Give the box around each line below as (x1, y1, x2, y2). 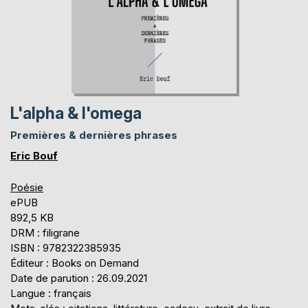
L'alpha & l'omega (10, 103, 142, 123)
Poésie (10, 180, 43, 194)
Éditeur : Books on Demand (10, 256, 139, 269)
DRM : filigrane (10, 225, 80, 239)
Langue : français (10, 286, 91, 300)
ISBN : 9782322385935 (10, 241, 121, 254)
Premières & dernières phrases (10, 128, 177, 142)
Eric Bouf (10, 148, 58, 162)
